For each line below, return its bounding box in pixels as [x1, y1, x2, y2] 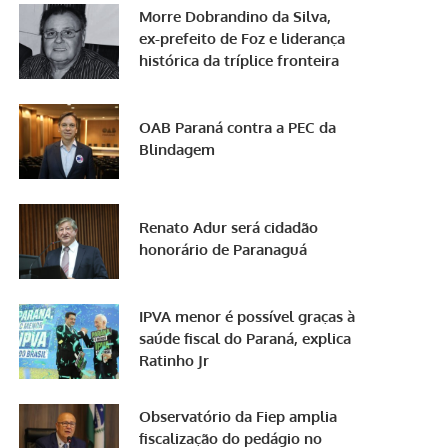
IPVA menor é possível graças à [139, 306, 356, 326]
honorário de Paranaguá [139, 239, 308, 259]
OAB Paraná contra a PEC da [139, 117, 337, 137]
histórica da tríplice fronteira [139, 50, 340, 70]
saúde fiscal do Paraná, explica [139, 328, 352, 348]
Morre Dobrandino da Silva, [139, 6, 332, 26]
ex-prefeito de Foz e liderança [139, 28, 346, 48]
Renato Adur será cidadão [139, 217, 319, 237]
